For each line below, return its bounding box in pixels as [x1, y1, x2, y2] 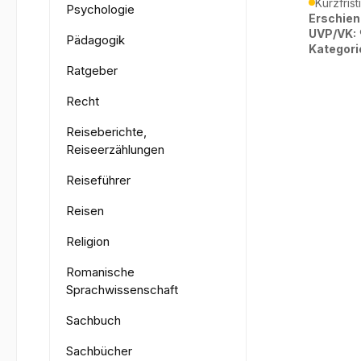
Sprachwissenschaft [66, 281, 178, 297]
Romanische [66, 263, 135, 280]
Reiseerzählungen [66, 141, 164, 157]
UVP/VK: [309, 26, 356, 40]
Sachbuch [66, 312, 121, 328]
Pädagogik [66, 31, 125, 48]
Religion [66, 233, 110, 249]
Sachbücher [66, 342, 132, 359]
